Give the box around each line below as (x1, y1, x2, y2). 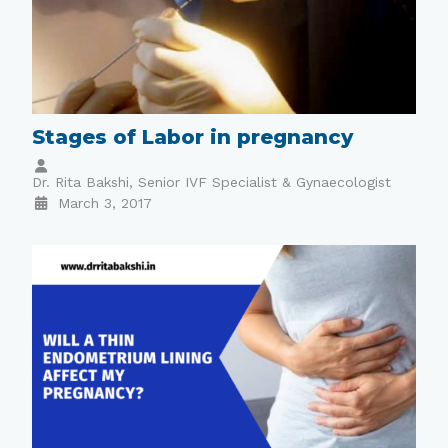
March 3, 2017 (57, 195, 152, 212)
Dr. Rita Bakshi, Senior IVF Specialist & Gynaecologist (32, 174, 392, 191)
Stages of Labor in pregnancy (32, 125, 354, 150)
